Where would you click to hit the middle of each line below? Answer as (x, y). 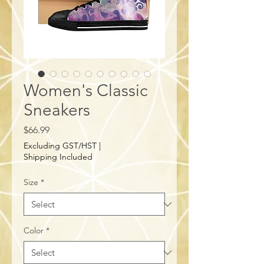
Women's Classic (85, 91)
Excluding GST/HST (60, 146)
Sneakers (57, 110)
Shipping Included (58, 157)
